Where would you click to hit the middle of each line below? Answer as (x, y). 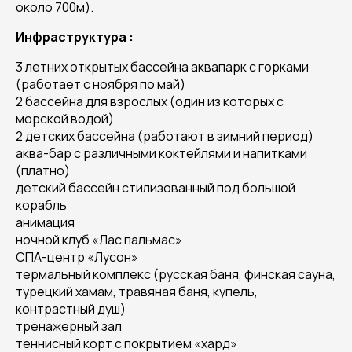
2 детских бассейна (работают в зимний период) (165, 136)
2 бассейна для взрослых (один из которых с (150, 101)
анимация (45, 222)
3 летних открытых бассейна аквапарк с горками (162, 67)
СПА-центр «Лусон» (77, 257)
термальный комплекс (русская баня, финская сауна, (176, 274)
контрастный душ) (71, 309)
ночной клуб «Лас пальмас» (99, 240)
